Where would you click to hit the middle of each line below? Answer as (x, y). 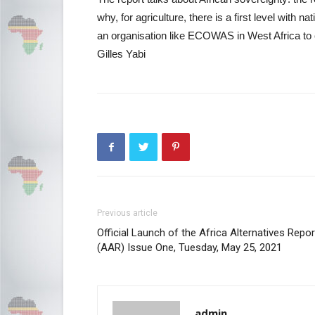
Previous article (127, 213)
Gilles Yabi (121, 54)
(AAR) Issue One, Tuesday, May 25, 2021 (189, 247)
